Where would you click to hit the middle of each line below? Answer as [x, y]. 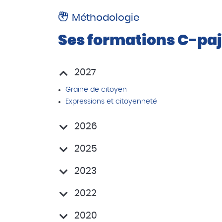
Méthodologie [106, 18]
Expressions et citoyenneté [111, 102]
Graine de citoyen [96, 90]
